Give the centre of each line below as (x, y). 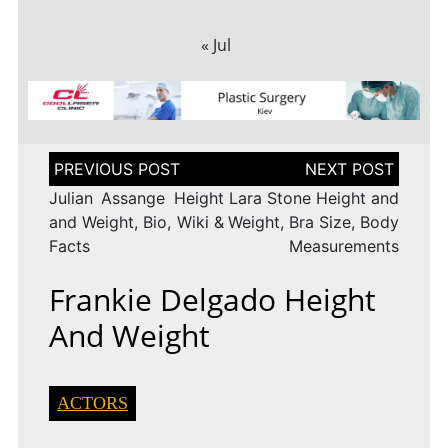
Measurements (344, 246)
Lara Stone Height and (314, 198)
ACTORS (92, 403)
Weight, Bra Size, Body (314, 222)
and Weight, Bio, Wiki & (136, 222)
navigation (88, 179)
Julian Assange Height (136, 198)
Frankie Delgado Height (212, 300)
